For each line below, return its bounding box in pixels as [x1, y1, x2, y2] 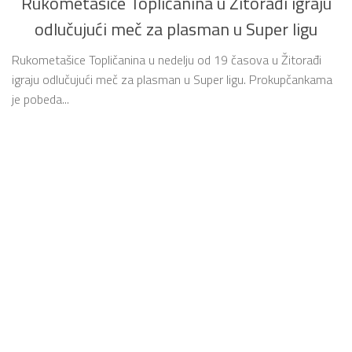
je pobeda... [12, 89, 69, 108]
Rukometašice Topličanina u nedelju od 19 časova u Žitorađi [12, 49, 321, 69]
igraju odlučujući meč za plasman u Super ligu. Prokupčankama [12, 69, 332, 89]
